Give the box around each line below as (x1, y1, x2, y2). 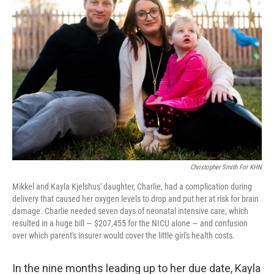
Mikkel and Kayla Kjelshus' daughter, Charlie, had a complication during (12, 182, 252, 191)
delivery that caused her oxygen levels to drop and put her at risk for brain (12, 194, 259, 204)
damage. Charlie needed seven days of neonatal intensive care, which (12, 206, 248, 216)
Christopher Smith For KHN (190, 163, 262, 171)
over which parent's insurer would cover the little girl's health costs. (12, 231, 235, 240)
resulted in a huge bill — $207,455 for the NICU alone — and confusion (12, 218, 248, 228)
